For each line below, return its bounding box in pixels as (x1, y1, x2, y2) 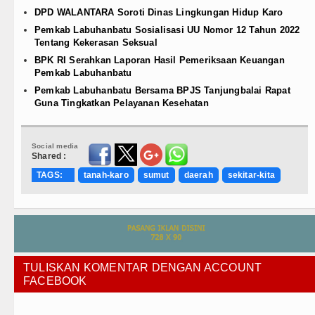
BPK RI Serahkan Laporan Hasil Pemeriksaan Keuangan (34, 55, 285, 66)
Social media (32, 142, 79, 150)
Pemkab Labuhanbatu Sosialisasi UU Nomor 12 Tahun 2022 (34, 25, 300, 36)
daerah (184, 170, 213, 181)
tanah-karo (83, 170, 129, 181)
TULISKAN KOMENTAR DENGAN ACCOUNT (23, 262, 262, 274)
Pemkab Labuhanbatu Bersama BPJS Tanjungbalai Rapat (34, 85, 290, 96)
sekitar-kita (227, 170, 275, 181)
